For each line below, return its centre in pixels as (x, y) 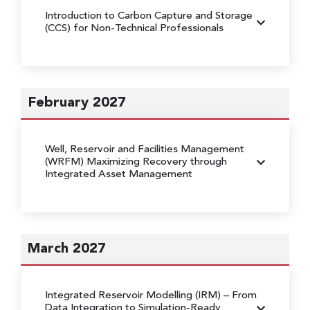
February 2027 (77, 103)
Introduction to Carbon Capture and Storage (149, 16)
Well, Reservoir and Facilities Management (145, 149)
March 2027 (67, 249)
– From (240, 295)
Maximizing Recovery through (157, 162)
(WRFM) (66, 162)
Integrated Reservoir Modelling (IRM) (134, 295)
